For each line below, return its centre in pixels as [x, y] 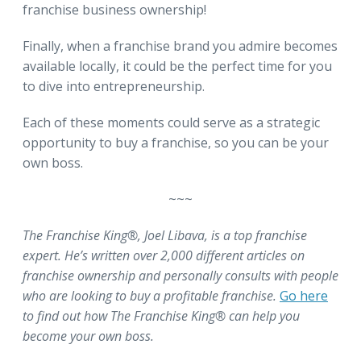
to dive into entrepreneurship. [114, 87]
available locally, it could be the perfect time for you [177, 66]
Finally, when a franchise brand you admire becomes [180, 46]
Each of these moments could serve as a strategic [171, 123]
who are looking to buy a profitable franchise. [151, 296]
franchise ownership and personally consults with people [180, 276]
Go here [304, 296]
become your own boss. [88, 336]
